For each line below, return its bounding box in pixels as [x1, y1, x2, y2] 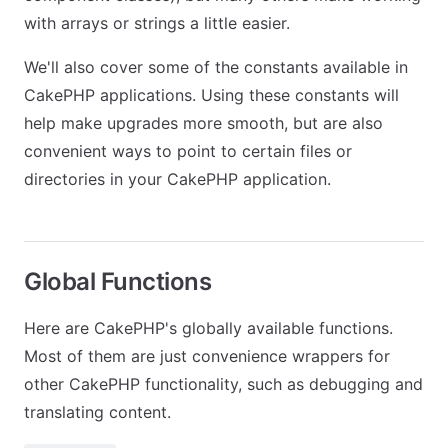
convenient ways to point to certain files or [24, 141, 352, 161]
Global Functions [24, 267, 212, 296]
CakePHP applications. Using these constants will [24, 85, 399, 105]
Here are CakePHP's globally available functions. [24, 318, 393, 338]
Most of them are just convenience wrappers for [24, 346, 390, 366]
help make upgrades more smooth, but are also [24, 113, 383, 133]
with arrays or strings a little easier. [24, 13, 290, 33]
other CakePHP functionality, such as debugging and [24, 374, 423, 394]
